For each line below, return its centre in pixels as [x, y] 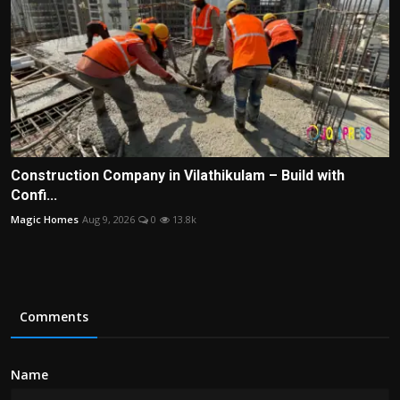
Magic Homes [45, 220]
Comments [54, 317]
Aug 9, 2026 [108, 220]
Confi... [34, 196]
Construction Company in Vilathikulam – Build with [178, 176]
